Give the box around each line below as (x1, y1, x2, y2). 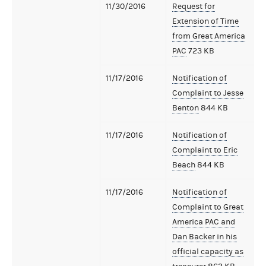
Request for (172, 1, 215, 11)
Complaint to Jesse (172, 88, 243, 98)
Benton (172, 103, 199, 113)
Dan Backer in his (172, 232, 237, 242)
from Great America (172, 31, 245, 41)
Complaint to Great (172, 202, 243, 212)
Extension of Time (172, 16, 239, 26)
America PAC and (172, 217, 235, 227)
